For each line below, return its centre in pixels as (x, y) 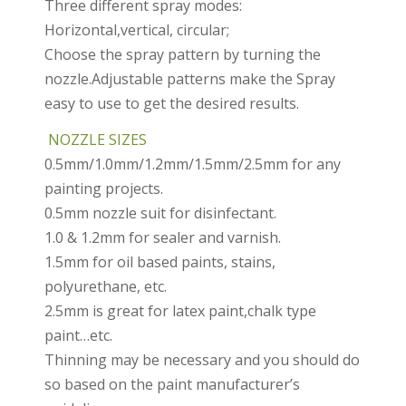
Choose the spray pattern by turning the (182, 54)
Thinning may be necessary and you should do (202, 360)
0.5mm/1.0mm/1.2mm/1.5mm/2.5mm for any (192, 164)
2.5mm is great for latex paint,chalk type (180, 311)
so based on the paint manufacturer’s (172, 385)
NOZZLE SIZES (95, 140)
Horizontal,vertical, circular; (136, 29)
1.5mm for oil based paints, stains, (159, 262)
